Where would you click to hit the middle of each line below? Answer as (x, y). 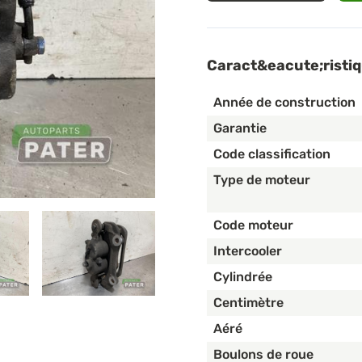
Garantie (240, 128)
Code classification (272, 154)
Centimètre (248, 303)
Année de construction (284, 103)
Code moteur (253, 225)
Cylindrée (243, 277)
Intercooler (248, 251)
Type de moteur (262, 180)
